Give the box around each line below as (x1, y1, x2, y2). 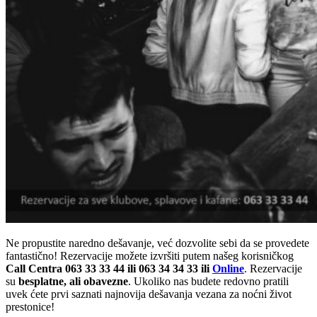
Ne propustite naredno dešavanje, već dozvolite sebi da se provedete (6, 236, 309, 249)
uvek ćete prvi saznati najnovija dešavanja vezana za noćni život (6, 287, 292, 300)
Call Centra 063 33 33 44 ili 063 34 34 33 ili (6, 262, 209, 275)
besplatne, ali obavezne (16, 275, 128, 287)
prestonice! (6, 300, 54, 313)
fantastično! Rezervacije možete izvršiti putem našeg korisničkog (6, 249, 294, 262)
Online (212, 262, 244, 275)
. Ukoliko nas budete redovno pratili (128, 275, 289, 287)
